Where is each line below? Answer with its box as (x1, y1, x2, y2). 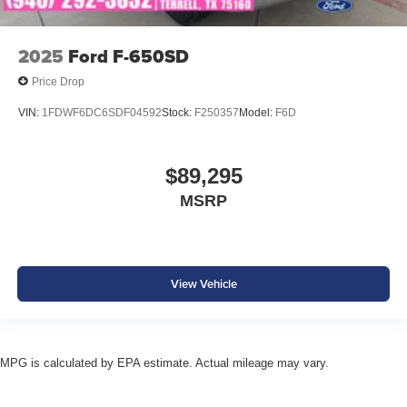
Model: (239, 106, 275, 120)
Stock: (162, 106, 194, 120)
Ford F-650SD (68, 43, 189, 71)
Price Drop (32, 74, 84, 88)
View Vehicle (170, 275, 237, 293)
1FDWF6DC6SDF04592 (42, 106, 162, 120)
